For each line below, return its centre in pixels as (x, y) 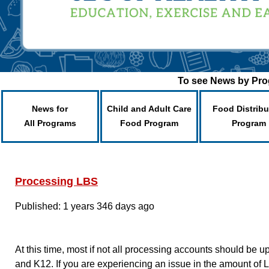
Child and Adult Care (149, 109)
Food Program (149, 123)
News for (50, 109)
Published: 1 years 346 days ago (85, 206)
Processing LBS (56, 181)
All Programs (50, 123)
